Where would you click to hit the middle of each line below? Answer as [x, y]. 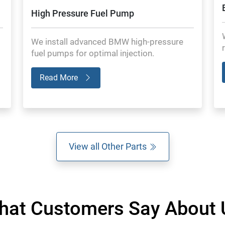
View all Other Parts [108, 146]
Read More [60, 77]
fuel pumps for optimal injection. [93, 53]
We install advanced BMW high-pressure [107, 41]
